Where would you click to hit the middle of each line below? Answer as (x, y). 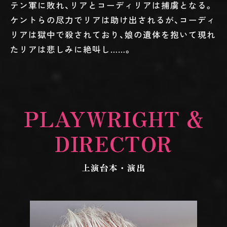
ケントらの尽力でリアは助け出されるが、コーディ (113, 20)
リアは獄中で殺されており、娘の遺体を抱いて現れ (113, 35)
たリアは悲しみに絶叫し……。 (71, 49)
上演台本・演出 (113, 167)
